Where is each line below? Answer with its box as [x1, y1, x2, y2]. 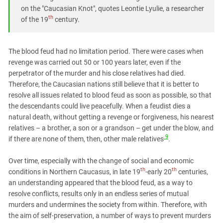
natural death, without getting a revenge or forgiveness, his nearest [8, 112, 214, 121]
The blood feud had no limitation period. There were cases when [8, 47, 204, 55]
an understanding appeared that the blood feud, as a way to [8, 178, 193, 187]
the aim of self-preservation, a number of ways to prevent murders [8, 211, 211, 220]
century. [53, 15, 80, 23]
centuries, [177, 167, 208, 176]
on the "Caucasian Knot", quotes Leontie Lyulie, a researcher [21, 4, 204, 12]
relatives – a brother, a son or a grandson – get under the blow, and [8, 123, 214, 132]
